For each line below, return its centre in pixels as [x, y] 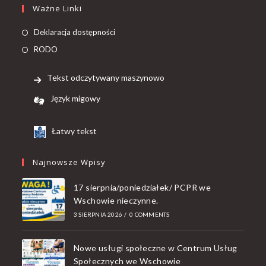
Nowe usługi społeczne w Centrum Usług [155, 248]
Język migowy [76, 98]
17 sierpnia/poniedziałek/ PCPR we [142, 187]
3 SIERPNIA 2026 [98, 214]
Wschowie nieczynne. [116, 200]
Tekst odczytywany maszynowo [106, 77]
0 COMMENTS [150, 214]
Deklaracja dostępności [75, 32]
